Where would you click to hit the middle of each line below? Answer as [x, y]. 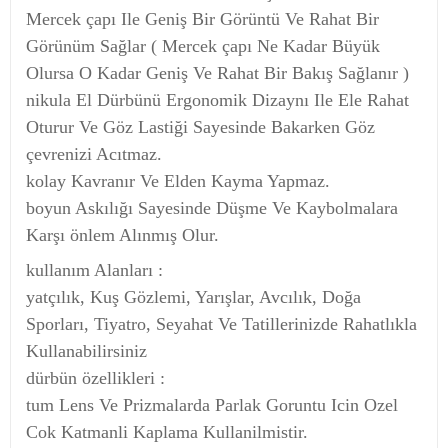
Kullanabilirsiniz [86, 350]
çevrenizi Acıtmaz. [94, 153]
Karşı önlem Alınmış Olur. [122, 234]
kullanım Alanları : [94, 269]
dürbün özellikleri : [95, 377]
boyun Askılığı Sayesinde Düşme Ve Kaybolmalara [212, 207]
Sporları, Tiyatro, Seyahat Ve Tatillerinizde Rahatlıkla [221, 323]
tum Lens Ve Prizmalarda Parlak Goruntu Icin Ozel [212, 404]
